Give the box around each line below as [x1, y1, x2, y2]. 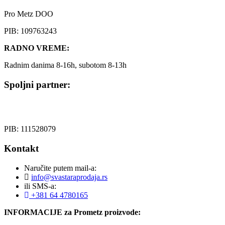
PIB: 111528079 [4, 125, 56, 134]
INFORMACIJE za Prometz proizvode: [4, 207, 141, 216]
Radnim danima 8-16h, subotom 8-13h [4, 60, 127, 69]
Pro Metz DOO [4, 9, 53, 18]
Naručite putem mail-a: [24, 163, 96, 172]
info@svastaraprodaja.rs [31, 172, 107, 181]
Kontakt [4, 143, 39, 154]
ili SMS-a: [24, 181, 56, 190]
